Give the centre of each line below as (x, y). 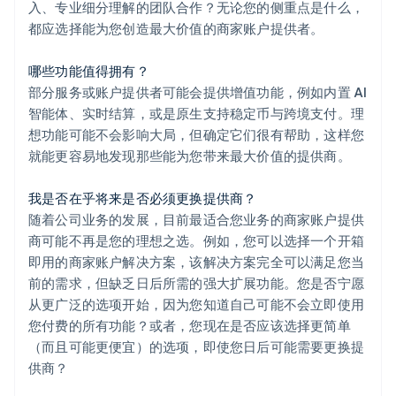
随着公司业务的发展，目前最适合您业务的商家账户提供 (197, 219)
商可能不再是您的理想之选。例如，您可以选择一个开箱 (197, 240)
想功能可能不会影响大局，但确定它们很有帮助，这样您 (197, 134)
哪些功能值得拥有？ (89, 70)
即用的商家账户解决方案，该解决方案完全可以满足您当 (197, 261)
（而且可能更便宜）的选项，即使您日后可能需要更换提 (197, 346)
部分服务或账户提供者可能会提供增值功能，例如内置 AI (198, 91)
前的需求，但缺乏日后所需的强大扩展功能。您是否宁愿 (197, 282)
